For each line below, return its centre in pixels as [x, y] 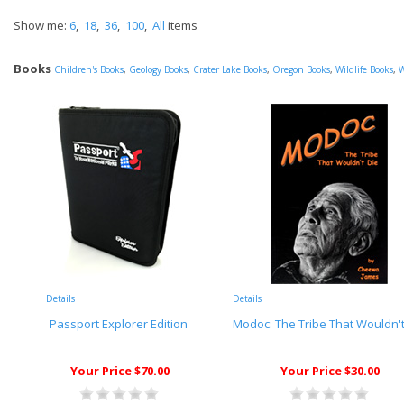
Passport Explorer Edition [119, 324]
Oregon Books [301, 69]
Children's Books [89, 69]
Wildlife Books [364, 69]
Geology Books [158, 69]
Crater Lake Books [230, 69]
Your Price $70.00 [120, 371]
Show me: [41, 25]
